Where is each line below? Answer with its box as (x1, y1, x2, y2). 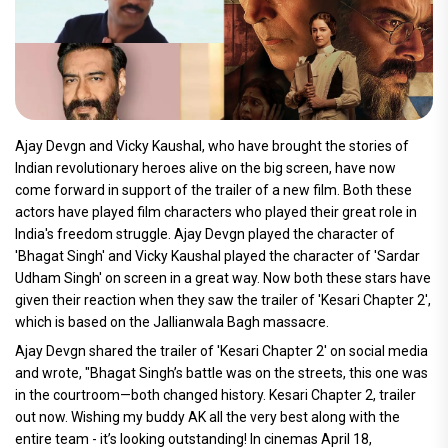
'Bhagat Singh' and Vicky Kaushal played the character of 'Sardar (15, 248, 420, 265)
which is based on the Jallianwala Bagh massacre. (15, 314, 329, 331)
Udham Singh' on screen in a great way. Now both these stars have (15, 270, 431, 287)
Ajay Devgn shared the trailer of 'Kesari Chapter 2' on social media (15, 343, 428, 360)
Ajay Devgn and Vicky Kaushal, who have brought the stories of (15, 138, 409, 155)
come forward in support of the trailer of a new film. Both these (15, 182, 412, 199)
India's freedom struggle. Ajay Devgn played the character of (15, 226, 395, 243)
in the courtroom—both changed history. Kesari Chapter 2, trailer (15, 387, 416, 404)
